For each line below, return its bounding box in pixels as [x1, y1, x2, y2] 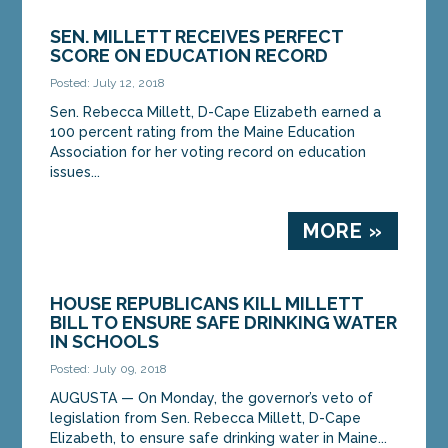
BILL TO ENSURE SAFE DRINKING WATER [50, 311, 398, 333]
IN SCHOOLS [50, 330, 160, 352]
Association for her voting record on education [50, 143, 367, 160]
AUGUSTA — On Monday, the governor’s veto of [50, 389, 374, 406]
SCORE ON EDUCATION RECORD [50, 44, 329, 66]
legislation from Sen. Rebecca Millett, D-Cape [50, 409, 362, 426]
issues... [50, 163, 101, 180]
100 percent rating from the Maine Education [50, 123, 356, 140]
